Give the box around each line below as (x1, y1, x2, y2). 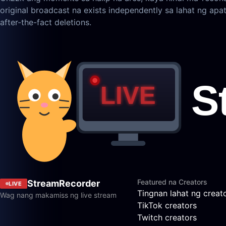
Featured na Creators (137, 177, 207, 186)
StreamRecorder (27, 178, 100, 189)
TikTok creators (137, 200, 197, 210)
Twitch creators (137, 212, 197, 222)
